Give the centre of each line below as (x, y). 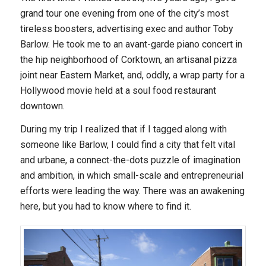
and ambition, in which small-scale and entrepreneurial (132, 176)
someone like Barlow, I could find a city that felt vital (127, 145)
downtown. (42, 106)
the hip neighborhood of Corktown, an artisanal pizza (128, 59)
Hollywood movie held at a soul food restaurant (118, 90)
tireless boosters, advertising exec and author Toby (126, 28)
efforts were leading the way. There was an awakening (132, 191)
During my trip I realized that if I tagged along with (123, 129)
